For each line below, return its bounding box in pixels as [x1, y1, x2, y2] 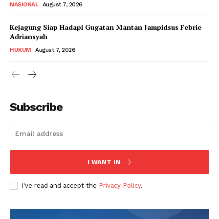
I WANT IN [87, 158, 120, 166]
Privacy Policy [99, 181, 141, 189]
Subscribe [10, 100, 63, 114]
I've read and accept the [22, 181, 99, 189]
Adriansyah [10, 31, 47, 41]
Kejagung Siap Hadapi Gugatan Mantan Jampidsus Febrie [10, 22, 201, 32]
